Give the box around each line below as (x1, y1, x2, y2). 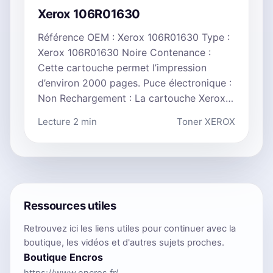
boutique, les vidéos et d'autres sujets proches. (24, 236, 224, 248)
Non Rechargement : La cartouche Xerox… (38, 91, 233, 104)
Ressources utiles (24, 198, 116, 212)
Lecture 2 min (38, 115, 97, 127)
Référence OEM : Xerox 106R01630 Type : (38, 30, 230, 43)
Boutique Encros (24, 250, 103, 263)
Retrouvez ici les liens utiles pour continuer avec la (24, 222, 236, 234)
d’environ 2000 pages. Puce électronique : (38, 76, 232, 89)
